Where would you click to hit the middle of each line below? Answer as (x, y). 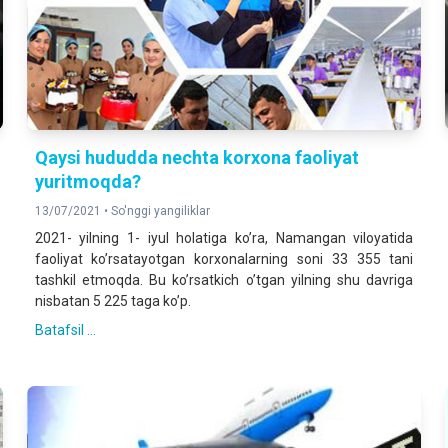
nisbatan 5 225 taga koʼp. (112, 301)
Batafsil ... (65, 330)
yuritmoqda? (87, 182)
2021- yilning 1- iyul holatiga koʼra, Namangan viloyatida (224, 238)
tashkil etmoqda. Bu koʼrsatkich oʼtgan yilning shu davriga (224, 280)
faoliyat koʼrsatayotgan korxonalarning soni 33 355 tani (224, 259)
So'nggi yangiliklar (160, 211)
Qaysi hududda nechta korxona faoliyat (196, 158)
